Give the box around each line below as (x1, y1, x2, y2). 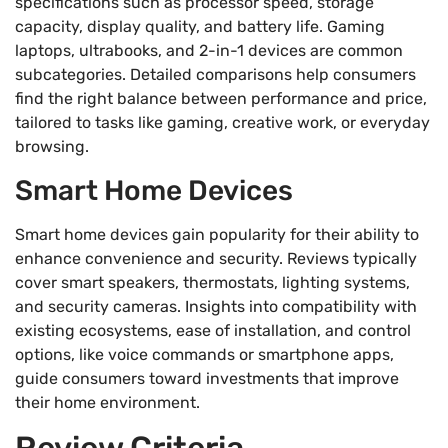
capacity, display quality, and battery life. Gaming (15, 17, 385, 37)
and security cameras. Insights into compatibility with (15, 296, 417, 316)
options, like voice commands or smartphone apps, (15, 344, 394, 364)
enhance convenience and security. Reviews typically (15, 248, 417, 268)
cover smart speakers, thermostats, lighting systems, (15, 272, 410, 292)
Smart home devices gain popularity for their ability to (15, 224, 419, 244)
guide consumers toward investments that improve (15, 368, 399, 388)
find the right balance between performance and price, (15, 89, 427, 109)
